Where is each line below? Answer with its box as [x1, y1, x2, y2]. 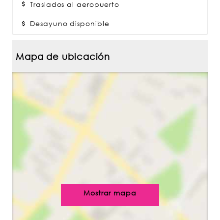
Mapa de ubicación [15, 51, 110, 62]
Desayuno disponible [27, 19, 110, 27]
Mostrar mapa [83, 189, 137, 197]
